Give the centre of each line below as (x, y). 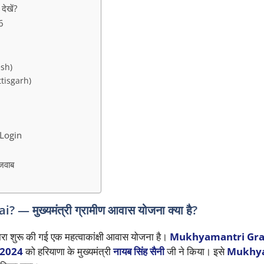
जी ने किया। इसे (195, 252)
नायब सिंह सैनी (138, 252)
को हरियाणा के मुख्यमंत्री (68, 252)
